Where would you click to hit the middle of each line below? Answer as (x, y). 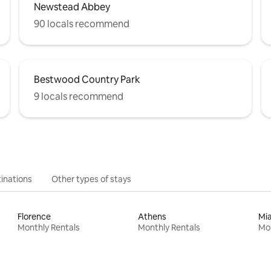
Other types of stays (91, 179)
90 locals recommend (82, 24)
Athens (152, 216)
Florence (34, 216)
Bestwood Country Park (87, 79)
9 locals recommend (79, 96)
